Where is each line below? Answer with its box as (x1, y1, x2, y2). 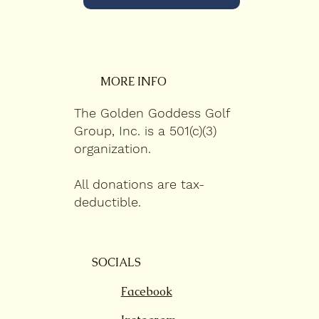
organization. (73, 140, 151, 156)
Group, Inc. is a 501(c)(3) (73, 122, 216, 138)
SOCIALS (91, 254, 141, 270)
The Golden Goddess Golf (73, 105, 229, 120)
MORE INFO (100, 74, 167, 90)
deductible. (73, 194, 141, 209)
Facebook (120, 284, 172, 300)
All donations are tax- (73, 176, 204, 192)
